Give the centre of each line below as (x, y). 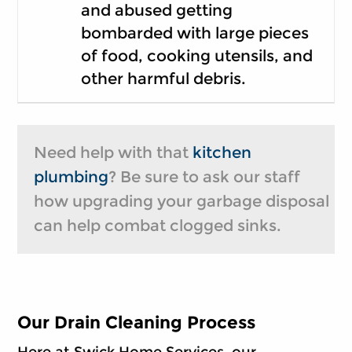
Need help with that (113, 153)
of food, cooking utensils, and (196, 55)
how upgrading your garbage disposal (181, 202)
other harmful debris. (163, 78)
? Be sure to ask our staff (204, 177)
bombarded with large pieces (194, 33)
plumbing (71, 177)
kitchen (222, 153)
